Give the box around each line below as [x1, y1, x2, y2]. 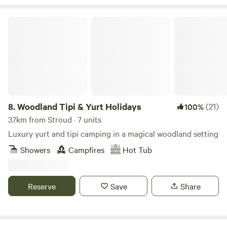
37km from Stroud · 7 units [8, 113, 101, 125]
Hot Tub [123, 144, 152, 155]
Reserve [28, 180, 56, 192]
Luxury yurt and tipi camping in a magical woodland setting [8, 128, 218, 139]
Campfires [68, 144, 104, 155]
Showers [20, 144, 50, 155]
